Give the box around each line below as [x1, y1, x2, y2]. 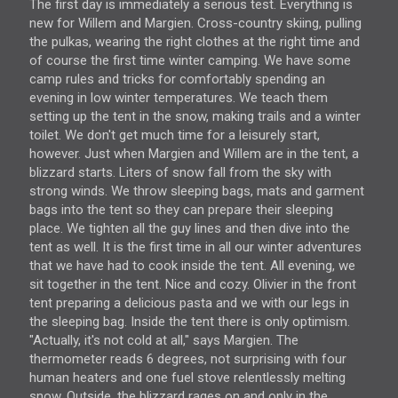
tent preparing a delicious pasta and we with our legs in [29, 295, 349, 312]
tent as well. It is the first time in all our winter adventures [29, 239, 362, 256]
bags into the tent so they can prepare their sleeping [29, 202, 333, 219]
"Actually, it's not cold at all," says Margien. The [29, 332, 298, 349]
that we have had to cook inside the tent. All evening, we [29, 258, 355, 275]
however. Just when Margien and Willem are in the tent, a [29, 146, 359, 163]
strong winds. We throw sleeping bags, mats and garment [29, 183, 364, 200]
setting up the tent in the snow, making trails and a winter [29, 108, 361, 125]
